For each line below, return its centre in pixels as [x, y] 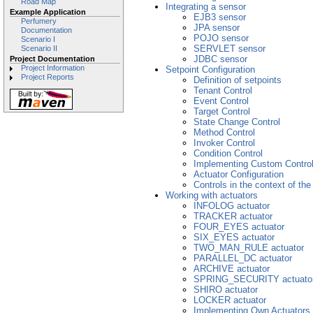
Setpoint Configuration [210, 70]
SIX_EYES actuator [234, 237]
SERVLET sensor [230, 49]
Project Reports [48, 77]
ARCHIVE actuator [232, 269]
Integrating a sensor [206, 7]
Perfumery [39, 21]
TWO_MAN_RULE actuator [249, 248]
